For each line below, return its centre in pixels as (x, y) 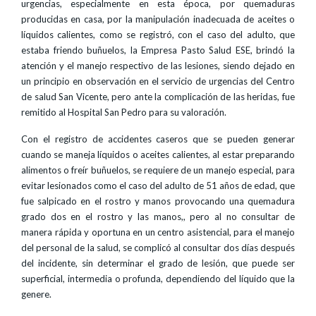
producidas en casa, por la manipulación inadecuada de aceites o (158, 19)
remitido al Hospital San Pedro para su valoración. (124, 112)
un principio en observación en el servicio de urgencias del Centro (158, 81)
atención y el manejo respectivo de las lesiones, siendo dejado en (158, 66)
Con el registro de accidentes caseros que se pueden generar (158, 139)
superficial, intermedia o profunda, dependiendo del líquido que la (158, 279)
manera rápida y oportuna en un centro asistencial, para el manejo (158, 232)
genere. (36, 294)
